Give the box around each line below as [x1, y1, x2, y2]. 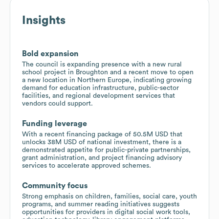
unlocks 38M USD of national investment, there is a [22, 138, 181, 146]
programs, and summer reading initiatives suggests [22, 200, 179, 208]
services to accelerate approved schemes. [22, 162, 151, 169]
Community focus [22, 181, 88, 190]
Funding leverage [22, 119, 87, 128]
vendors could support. [22, 100, 93, 107]
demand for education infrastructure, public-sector [22, 84, 179, 91]
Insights [22, 14, 66, 26]
